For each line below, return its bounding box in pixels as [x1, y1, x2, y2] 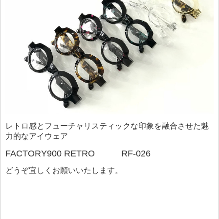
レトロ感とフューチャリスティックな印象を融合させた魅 [5, 122, 209, 131]
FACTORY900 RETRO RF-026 [5, 149, 151, 159]
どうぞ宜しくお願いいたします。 [5, 166, 123, 175]
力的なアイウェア [5, 132, 68, 141]
